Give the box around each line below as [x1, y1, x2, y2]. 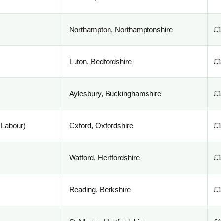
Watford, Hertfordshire [69, 153, 140, 162]
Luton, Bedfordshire [69, 57, 132, 66]
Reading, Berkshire [69, 185, 131, 194]
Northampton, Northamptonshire [69, 25, 173, 34]
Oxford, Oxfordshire [69, 121, 134, 130]
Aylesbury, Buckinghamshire [69, 89, 162, 98]
